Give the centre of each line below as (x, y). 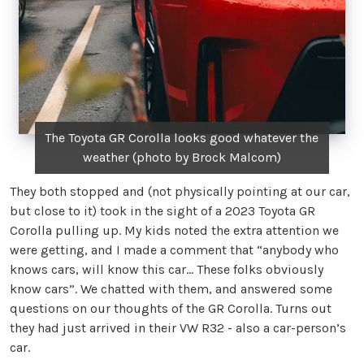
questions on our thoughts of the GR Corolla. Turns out (171, 309)
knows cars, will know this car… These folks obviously (167, 270)
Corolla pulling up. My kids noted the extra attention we (174, 231)
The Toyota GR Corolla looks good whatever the (182, 138)
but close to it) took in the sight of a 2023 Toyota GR (162, 211)
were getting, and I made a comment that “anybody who (174, 250)
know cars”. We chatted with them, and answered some (171, 289)
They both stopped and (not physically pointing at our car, (180, 192)
